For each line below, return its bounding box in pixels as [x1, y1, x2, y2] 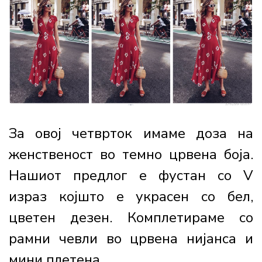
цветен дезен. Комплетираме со [9, 208, 253, 227]
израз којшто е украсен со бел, [9, 187, 253, 206]
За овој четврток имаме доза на [9, 123, 253, 143]
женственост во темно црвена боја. [9, 144, 253, 164]
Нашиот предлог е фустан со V [9, 166, 253, 185]
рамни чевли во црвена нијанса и [9, 229, 253, 248]
